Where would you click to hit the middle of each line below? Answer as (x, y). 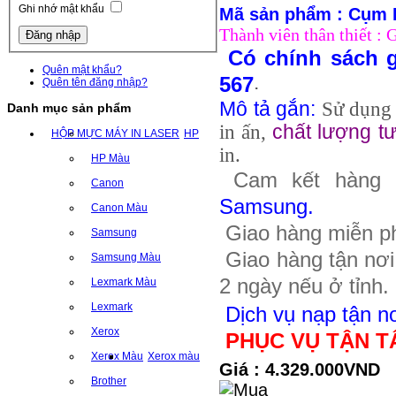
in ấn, (246, 133)
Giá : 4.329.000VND (300, 370)
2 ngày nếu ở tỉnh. (304, 287)
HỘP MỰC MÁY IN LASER (115, 133)
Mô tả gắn (265, 110)
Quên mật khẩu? (82, 69)
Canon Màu (119, 207)
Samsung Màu (126, 258)
